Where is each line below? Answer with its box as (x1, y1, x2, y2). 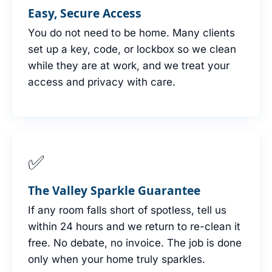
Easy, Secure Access (28, 5, 141, 22)
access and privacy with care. (28, 75, 175, 88)
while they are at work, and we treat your (28, 59, 229, 72)
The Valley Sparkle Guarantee (28, 182, 200, 199)
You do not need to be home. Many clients (28, 26, 235, 39)
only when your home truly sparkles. (28, 253, 205, 265)
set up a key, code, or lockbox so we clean (28, 42, 236, 55)
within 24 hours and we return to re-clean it (28, 220, 240, 233)
